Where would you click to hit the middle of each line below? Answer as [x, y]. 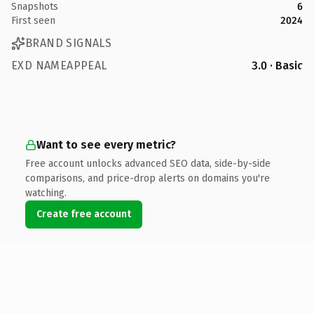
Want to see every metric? [106, 144]
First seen [33, 20]
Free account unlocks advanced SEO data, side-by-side [148, 163]
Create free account [84, 214]
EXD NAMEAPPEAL [59, 65]
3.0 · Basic [277, 65]
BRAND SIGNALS [69, 43]
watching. [46, 193]
